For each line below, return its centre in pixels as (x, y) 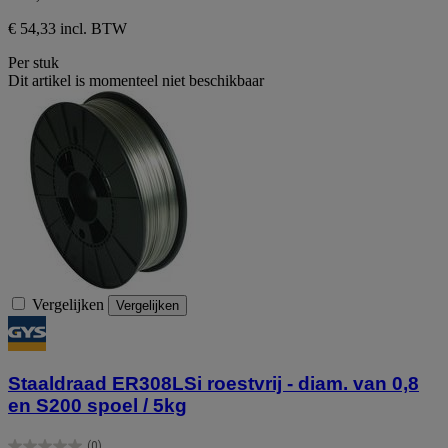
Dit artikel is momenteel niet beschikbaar (136, 80)
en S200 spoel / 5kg (97, 406)
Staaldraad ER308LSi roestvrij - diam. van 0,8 (213, 384)
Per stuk (33, 62)
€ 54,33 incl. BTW (67, 28)
